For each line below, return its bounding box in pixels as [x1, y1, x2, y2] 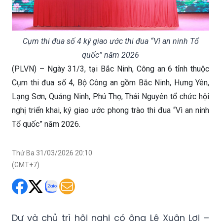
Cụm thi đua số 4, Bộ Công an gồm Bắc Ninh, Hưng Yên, [12, 78, 209, 88]
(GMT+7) [12, 161, 39, 169]
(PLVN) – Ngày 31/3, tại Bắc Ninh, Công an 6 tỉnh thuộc [12, 64, 209, 74]
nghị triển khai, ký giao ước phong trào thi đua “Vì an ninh [12, 106, 209, 115]
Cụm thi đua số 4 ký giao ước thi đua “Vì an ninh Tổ [22, 37, 199, 46]
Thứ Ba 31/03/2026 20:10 [12, 149, 92, 157]
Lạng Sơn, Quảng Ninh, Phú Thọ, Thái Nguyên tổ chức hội [12, 92, 209, 102]
